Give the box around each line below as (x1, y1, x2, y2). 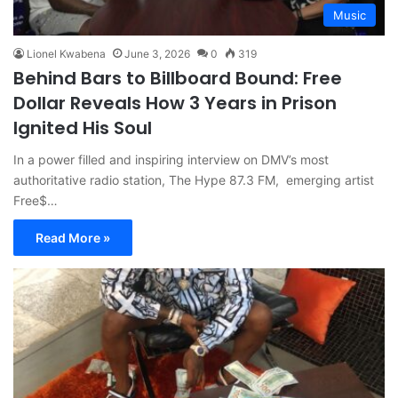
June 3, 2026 (124, 46, 190, 60)
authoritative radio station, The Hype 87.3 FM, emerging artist (13, 171, 374, 187)
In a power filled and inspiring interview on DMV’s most (13, 151, 329, 167)
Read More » (36, 229, 110, 245)
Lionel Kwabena (27, 46, 106, 60)
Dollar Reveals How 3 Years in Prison (13, 90, 337, 115)
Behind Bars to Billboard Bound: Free (13, 65, 342, 91)
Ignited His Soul (13, 115, 152, 140)
